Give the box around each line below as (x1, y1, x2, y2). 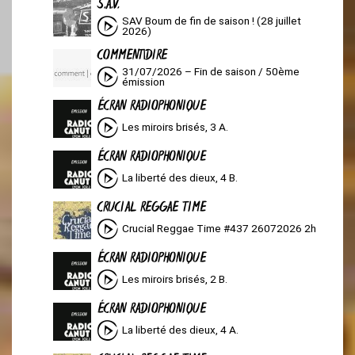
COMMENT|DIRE (97, 45, 167, 68)
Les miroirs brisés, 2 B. (127, 273, 227, 286)
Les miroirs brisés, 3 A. (127, 120, 228, 134)
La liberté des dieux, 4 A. (127, 323, 239, 337)
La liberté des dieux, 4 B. (127, 171, 238, 185)
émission (121, 74, 165, 88)
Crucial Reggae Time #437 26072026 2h (128, 222, 316, 235)
